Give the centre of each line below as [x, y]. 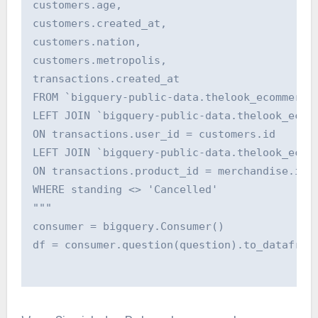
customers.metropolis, [99, 61]
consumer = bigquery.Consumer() [131, 227]
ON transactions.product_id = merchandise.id [170, 171]
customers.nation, [87, 42]
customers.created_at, [99, 24]
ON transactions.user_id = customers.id [154, 135]
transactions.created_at [106, 79]
